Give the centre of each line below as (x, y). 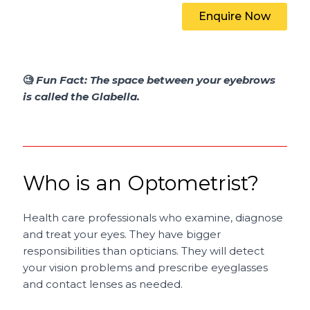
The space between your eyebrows (183, 80)
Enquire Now (234, 17)
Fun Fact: (63, 80)
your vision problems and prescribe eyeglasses (146, 268)
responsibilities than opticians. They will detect (144, 251)
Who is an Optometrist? (141, 183)
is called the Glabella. (82, 97)
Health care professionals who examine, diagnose (153, 218)
